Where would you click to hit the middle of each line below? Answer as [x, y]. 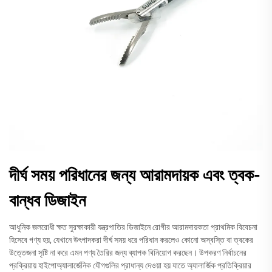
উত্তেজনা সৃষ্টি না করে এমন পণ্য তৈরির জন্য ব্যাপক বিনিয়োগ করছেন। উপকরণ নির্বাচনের [128, 252]
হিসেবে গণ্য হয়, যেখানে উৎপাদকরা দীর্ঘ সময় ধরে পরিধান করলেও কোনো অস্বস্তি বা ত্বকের [131, 240]
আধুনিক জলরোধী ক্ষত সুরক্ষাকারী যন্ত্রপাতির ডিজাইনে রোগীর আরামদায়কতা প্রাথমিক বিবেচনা [133, 227]
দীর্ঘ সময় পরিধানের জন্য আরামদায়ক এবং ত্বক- [135, 175]
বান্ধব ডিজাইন [47, 200]
